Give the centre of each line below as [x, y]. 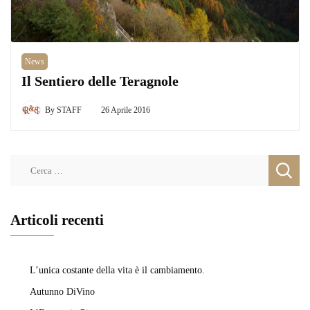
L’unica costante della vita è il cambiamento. [117, 270]
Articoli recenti [57, 220]
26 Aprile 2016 [126, 110]
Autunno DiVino [62, 292]
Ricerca [26, 163]
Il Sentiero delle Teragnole [100, 82]
